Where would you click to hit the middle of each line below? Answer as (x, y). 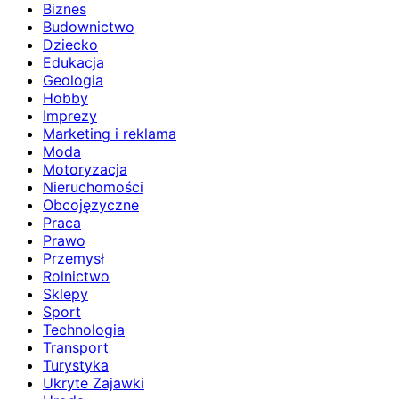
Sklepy (65, 293)
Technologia (84, 329)
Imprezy (70, 115)
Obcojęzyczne (91, 204)
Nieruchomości (93, 187)
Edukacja (73, 62)
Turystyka (76, 365)
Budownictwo (89, 26)
